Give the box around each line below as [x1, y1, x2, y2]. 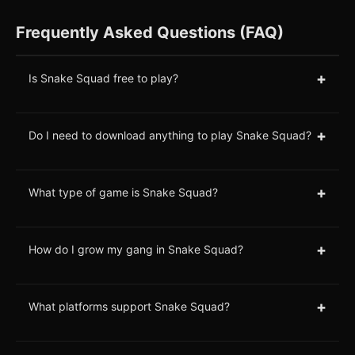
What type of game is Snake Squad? [29, 185, 218, 200]
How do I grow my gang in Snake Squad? [29, 242, 243, 257]
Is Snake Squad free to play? [29, 71, 178, 86]
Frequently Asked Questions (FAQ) [16, 22, 284, 42]
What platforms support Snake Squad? [29, 300, 230, 314]
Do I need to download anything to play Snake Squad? [29, 128, 311, 143]
